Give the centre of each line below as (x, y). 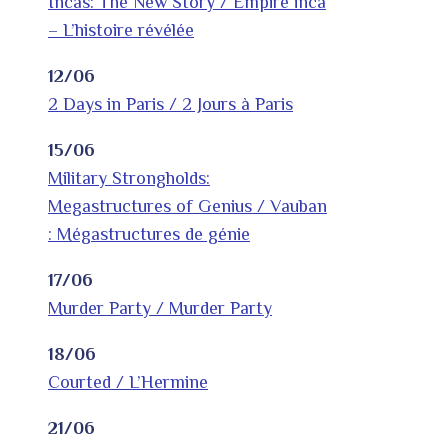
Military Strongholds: (129, 178)
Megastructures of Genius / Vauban (187, 206)
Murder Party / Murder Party (160, 308)
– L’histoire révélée (121, 30)
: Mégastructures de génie (149, 234)
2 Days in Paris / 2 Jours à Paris (170, 104)
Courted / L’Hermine (128, 382)
